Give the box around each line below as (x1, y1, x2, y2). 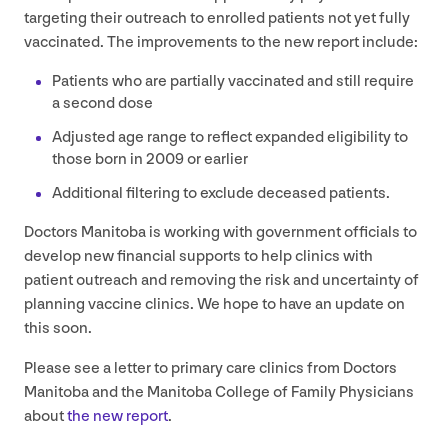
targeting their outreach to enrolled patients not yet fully (24, 8, 410, 28)
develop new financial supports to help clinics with (24, 246, 373, 266)
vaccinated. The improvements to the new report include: (24, 32, 418, 52)
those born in (52, 149, 146, 169)
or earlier (184, 149, 248, 169)
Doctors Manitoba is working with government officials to (24, 222, 417, 242)
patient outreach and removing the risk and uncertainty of (24, 270, 419, 290)
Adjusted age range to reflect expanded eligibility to (52, 127, 408, 147)
